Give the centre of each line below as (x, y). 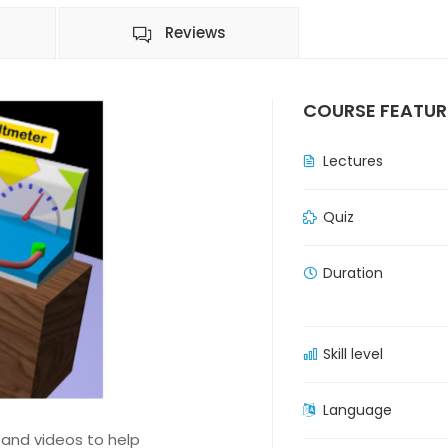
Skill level (353, 353)
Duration (353, 272)
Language (357, 409)
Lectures (353, 160)
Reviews (195, 32)
